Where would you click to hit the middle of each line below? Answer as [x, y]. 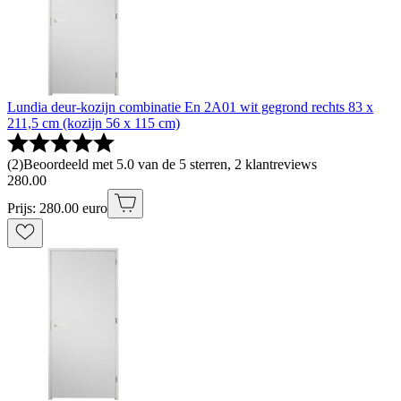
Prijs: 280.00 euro [57, 208]
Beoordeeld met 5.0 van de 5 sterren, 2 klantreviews [170, 164]
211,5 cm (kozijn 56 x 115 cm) [94, 123]
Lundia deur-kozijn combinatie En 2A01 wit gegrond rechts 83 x [190, 107]
